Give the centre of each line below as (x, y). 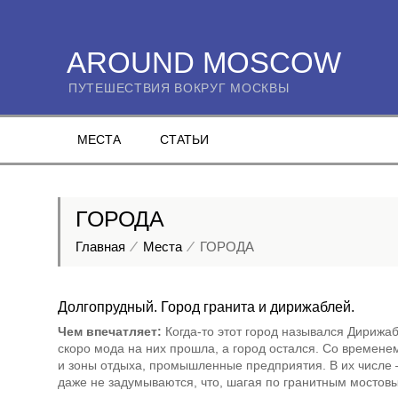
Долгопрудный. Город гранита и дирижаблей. (206, 307)
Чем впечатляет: (110, 331)
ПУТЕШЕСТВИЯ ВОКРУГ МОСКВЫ (179, 88)
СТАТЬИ (184, 139)
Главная (100, 247)
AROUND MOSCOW (204, 63)
